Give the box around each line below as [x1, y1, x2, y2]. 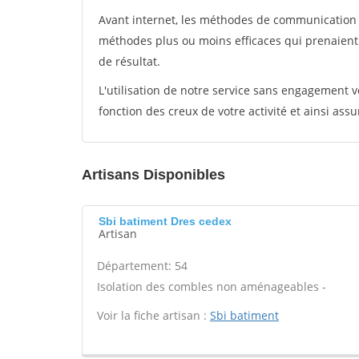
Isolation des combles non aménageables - [97, 279, 326, 294]
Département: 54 [97, 258, 188, 273]
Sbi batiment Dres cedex [99, 215, 232, 228]
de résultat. [99, 54, 160, 69]
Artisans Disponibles [82, 167, 225, 183]
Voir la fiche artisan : [97, 308, 210, 323]
